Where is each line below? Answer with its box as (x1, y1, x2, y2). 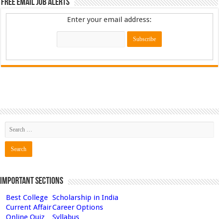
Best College (6, 193, 48, 202)
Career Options (52, 202, 103, 212)
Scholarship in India (52, 193, 118, 202)
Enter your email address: (67, 15, 152, 24)
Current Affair (6, 202, 51, 212)
